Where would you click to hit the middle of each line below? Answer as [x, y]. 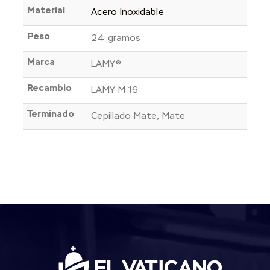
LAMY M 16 [115, 90]
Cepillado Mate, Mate [138, 116]
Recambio [50, 88]
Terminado [51, 114]
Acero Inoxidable [127, 12]
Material [46, 10]
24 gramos [116, 38]
